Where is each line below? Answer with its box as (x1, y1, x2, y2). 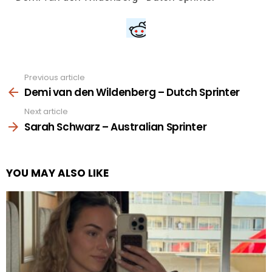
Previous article (24, 71, 85, 83)
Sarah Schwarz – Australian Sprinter (24, 119, 207, 134)
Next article (24, 106, 68, 118)
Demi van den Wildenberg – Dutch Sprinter (24, 85, 240, 100)
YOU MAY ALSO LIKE (6, 165, 109, 180)
